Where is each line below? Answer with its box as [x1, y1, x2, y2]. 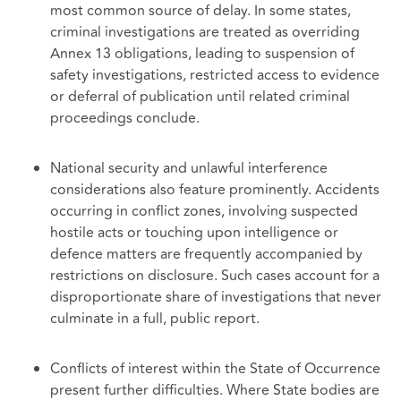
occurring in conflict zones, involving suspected [50, 200, 358, 222]
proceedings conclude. [50, 107, 200, 129]
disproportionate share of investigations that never [50, 286, 381, 308]
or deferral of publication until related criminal [50, 85, 350, 107]
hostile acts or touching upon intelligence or [50, 221, 338, 243]
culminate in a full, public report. [50, 307, 260, 329]
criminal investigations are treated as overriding [50, 21, 360, 43]
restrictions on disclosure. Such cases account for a [50, 264, 380, 286]
